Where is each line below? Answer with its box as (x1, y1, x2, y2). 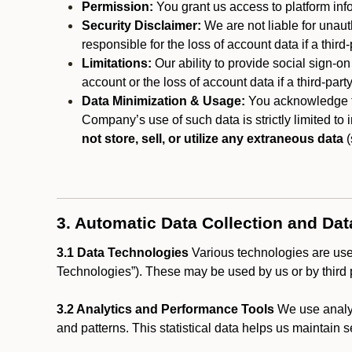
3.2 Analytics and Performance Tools (57, 302, 274, 316)
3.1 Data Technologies (57, 246, 189, 259)
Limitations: (82, 57, 152, 70)
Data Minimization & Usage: (82, 94, 245, 108)
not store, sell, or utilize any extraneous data (82, 132, 343, 145)
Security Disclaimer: (82, 19, 201, 32)
